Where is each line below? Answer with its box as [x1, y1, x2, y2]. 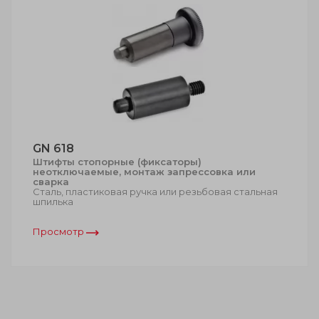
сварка [33, 175, 69, 187]
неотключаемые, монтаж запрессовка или [33, 165, 256, 177]
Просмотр [33, 225, 86, 237]
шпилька [33, 195, 73, 207]
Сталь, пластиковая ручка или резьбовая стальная [33, 185, 278, 197]
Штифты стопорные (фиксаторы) [33, 155, 202, 167]
